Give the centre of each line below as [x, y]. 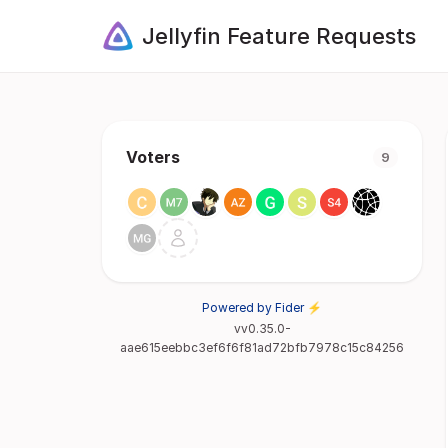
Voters [153, 157]
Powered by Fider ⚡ [262, 307]
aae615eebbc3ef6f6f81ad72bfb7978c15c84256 [262, 347]
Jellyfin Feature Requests [279, 35]
